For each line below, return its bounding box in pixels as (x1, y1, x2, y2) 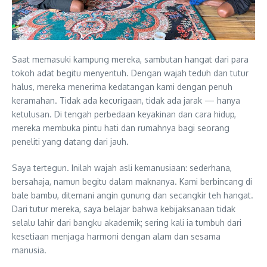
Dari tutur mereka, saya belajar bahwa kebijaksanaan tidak (12, 204, 235, 214)
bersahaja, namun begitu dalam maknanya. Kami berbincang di (12, 176, 252, 187)
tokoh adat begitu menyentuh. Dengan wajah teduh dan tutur (12, 68, 249, 78)
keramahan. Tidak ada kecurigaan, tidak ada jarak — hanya (12, 95, 240, 105)
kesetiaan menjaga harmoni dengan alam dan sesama (12, 231, 221, 241)
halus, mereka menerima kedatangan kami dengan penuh (12, 82, 232, 92)
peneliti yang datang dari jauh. (12, 136, 129, 147)
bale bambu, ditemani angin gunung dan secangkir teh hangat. (12, 190, 253, 200)
